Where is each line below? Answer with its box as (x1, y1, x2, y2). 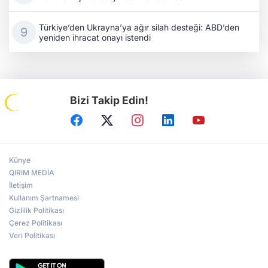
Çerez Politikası (9, 218, 62, 228)
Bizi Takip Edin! (70, 94, 149, 107)
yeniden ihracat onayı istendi (39, 32, 151, 42)
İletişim (9, 181, 33, 190)
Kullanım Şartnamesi (9, 193, 79, 203)
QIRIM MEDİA (9, 168, 54, 178)
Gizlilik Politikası (9, 206, 64, 215)
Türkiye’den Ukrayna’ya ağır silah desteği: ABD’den (39, 22, 239, 32)
